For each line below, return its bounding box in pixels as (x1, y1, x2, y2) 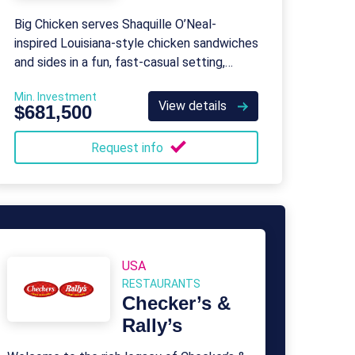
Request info (90, 140, 166, 155)
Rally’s (122, 315, 182, 336)
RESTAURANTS (122, 277, 200, 290)
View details (158, 98, 230, 113)
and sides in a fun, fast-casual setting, (14, 55, 225, 70)
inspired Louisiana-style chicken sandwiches (14, 36, 258, 51)
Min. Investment (14, 90, 97, 103)
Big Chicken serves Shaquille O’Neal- (14, 17, 216, 32)
